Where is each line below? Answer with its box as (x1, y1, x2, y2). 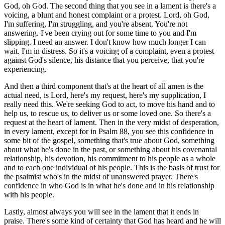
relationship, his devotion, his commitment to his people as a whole (4, 154, 215, 163)
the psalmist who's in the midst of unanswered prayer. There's (4, 172, 198, 181)
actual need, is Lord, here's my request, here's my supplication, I (4, 90, 206, 99)
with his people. (4, 190, 54, 199)
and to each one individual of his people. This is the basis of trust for (4, 163, 219, 172)
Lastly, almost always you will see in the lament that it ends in (4, 207, 199, 216)
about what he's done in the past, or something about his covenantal (4, 145, 217, 154)
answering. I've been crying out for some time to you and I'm (4, 28, 196, 37)
